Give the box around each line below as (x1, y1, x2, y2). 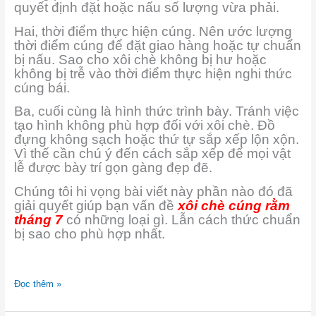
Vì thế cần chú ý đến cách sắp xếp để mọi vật (13, 146, 291, 162)
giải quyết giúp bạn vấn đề (13, 197, 178, 213)
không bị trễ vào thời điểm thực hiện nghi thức (13, 66, 292, 81)
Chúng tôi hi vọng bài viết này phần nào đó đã (13, 183, 293, 199)
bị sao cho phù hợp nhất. (13, 226, 165, 241)
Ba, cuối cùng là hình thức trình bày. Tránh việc (13, 104, 299, 119)
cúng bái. (13, 80, 70, 95)
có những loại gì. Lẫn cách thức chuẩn (62, 212, 300, 227)
